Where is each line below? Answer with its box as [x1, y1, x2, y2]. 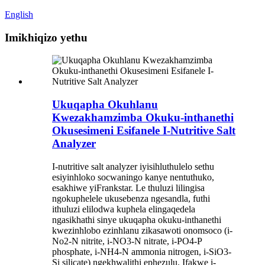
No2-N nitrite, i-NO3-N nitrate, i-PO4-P [52, 235, 202, 246]
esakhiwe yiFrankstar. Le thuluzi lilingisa [52, 182, 205, 193]
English [5, 9, 33, 20]
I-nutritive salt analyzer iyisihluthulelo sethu [52, 161, 214, 172]
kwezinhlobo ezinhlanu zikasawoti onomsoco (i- [52, 225, 232, 235]
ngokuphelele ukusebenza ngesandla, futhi [52, 193, 210, 203]
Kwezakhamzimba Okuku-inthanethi [52, 111, 234, 124]
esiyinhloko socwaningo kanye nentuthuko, [52, 172, 214, 182]
